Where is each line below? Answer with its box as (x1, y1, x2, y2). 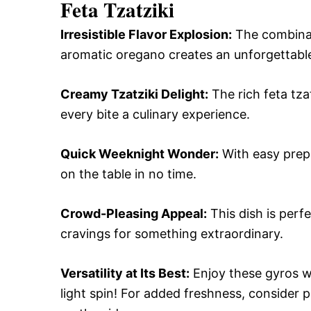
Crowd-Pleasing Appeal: (60, 206, 207, 221)
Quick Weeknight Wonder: (60, 146, 219, 161)
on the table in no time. (60, 167, 196, 181)
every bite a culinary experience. (60, 107, 250, 121)
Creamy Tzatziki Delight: (60, 87, 208, 101)
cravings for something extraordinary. (60, 226, 283, 241)
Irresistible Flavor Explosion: (60, 27, 232, 42)
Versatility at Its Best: (60, 266, 190, 280)
